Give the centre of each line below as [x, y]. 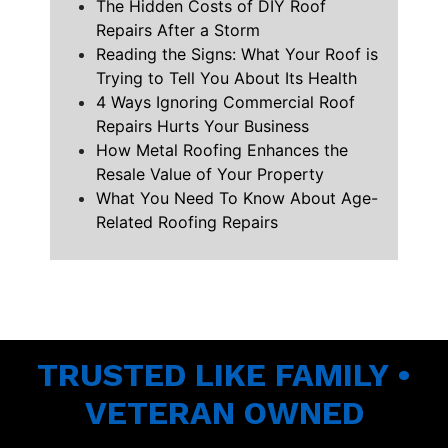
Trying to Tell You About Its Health [226, 78]
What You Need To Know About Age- [237, 198]
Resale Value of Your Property [210, 174]
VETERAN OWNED [224, 413]
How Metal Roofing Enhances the [222, 150]
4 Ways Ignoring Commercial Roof [225, 102]
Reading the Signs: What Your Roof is [237, 54]
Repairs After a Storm [178, 30]
